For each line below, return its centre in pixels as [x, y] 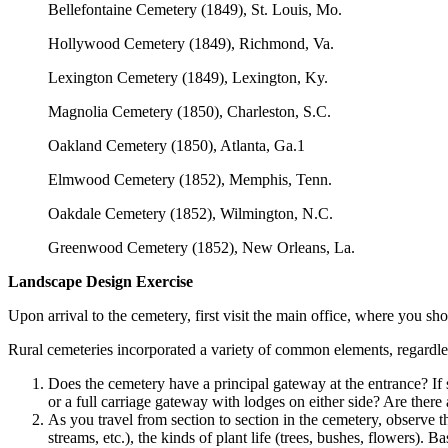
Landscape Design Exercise [100, 282]
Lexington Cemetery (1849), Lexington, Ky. [188, 78]
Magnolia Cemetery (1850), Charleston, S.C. [189, 112]
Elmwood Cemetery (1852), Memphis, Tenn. [190, 180]
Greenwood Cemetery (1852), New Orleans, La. [201, 248]
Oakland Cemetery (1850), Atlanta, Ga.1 [176, 146]
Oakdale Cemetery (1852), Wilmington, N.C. [190, 214]
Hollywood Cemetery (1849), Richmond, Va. [191, 44]
